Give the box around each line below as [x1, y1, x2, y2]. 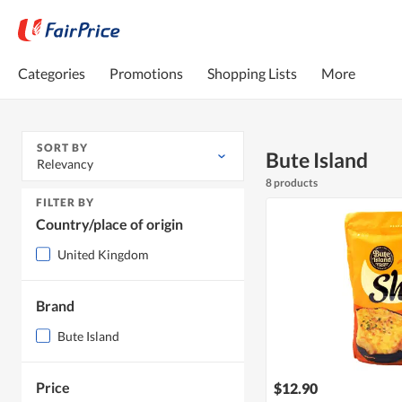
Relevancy [37, 156, 93, 172]
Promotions [109, 64, 183, 82]
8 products [266, 176, 318, 190]
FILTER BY [36, 196, 94, 210]
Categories [18, 64, 85, 82]
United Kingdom [57, 247, 149, 263]
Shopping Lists [207, 64, 297, 82]
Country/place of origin [36, 215, 183, 233]
